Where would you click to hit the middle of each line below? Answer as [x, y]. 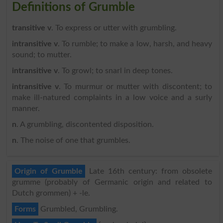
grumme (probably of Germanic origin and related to [112, 182]
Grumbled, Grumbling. [78, 209]
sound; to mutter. [42, 55]
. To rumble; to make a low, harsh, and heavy [135, 44]
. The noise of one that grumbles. [73, 140]
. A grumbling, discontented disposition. [85, 124]
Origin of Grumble [48, 171]
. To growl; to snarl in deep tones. [115, 70]
